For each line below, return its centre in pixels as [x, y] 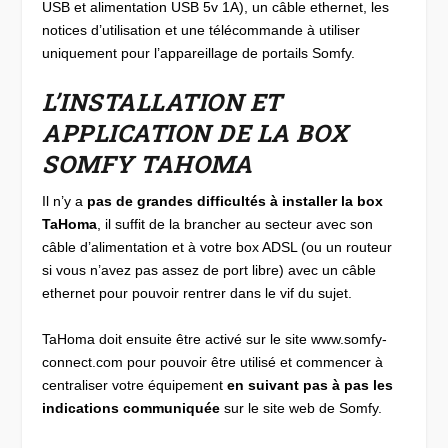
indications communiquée [131, 407]
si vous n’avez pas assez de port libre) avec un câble [209, 270]
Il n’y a [65, 201]
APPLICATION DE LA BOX [195, 133]
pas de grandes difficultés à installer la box [235, 201]
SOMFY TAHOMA [147, 164]
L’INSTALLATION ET [162, 102]
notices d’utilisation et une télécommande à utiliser [201, 29]
